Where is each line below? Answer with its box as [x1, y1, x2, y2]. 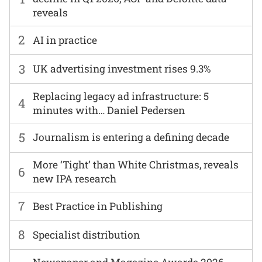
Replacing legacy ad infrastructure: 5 [33, 89, 209, 103]
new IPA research [33, 172, 117, 186]
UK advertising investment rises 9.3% [33, 62, 211, 76]
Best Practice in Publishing [33, 199, 163, 213]
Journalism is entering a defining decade [33, 130, 230, 144]
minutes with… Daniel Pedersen [33, 103, 185, 117]
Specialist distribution [33, 227, 140, 242]
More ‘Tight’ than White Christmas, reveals [33, 158, 239, 172]
